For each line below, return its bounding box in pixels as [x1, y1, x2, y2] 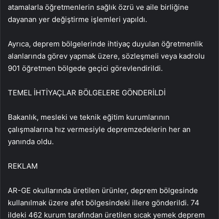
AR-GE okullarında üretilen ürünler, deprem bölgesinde [8, 186, 198, 196]
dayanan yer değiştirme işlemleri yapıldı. [8, 15, 147, 24]
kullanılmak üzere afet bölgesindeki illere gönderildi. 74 [8, 198, 199, 208]
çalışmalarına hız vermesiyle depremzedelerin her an [8, 125, 191, 134]
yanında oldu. [8, 137, 54, 147]
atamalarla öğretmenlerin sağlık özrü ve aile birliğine [8, 2, 189, 12]
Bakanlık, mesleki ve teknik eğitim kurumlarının [8, 112, 170, 122]
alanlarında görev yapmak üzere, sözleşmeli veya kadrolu [8, 51, 205, 61]
